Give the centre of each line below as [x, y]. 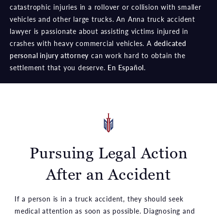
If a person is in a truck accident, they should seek [99, 199]
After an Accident [108, 175]
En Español [126, 68]
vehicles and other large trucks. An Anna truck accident [102, 19]
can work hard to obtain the [137, 55]
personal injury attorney [49, 55]
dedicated [170, 43]
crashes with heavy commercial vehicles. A [82, 43]
